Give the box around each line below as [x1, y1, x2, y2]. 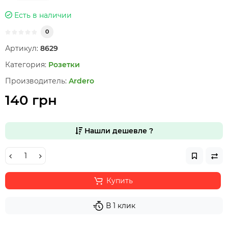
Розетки [48, 60, 80, 69]
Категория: [5, 60, 46, 69]
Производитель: [5, 76, 67, 85]
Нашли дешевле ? [82, 126, 153, 135]
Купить [106, 176, 133, 185]
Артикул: [5, 44, 38, 53]
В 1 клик [106, 201, 135, 210]
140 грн [5, 92, 57, 108]
